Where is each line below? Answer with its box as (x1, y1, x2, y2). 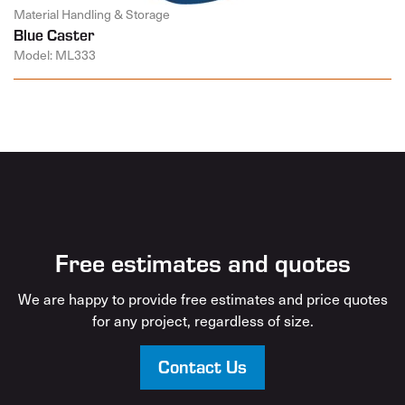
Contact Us (158, 353, 247, 378)
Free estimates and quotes (54, 243, 351, 279)
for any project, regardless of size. (91, 308, 314, 331)
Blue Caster (14, 23, 94, 45)
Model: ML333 (14, 44, 96, 64)
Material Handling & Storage (14, 4, 170, 24)
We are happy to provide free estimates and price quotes (17, 287, 388, 309)
